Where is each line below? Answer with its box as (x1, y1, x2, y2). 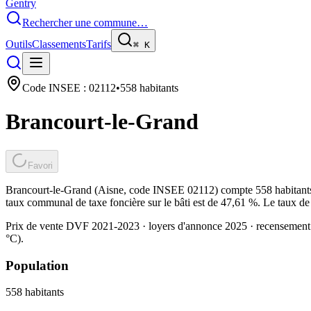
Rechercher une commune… (22, 17, 148, 28)
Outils (6, 38, 32, 50)
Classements (32, 38, 86, 50)
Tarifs (86, 38, 111, 50)
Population (6, 258, 69, 273)
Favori (28, 160, 53, 171)
